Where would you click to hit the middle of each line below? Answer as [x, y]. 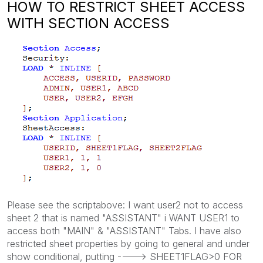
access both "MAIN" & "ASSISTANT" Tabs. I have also [124, 230]
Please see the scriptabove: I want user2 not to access [125, 205]
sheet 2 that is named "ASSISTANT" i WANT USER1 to [123, 218]
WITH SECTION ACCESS [88, 23]
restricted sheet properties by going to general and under [128, 243]
